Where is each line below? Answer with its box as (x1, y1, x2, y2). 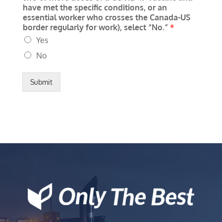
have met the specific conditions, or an (22, 2, 167, 12)
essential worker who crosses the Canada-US (22, 12, 190, 22)
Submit (30, 77, 53, 86)
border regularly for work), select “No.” (22, 22, 170, 32)
